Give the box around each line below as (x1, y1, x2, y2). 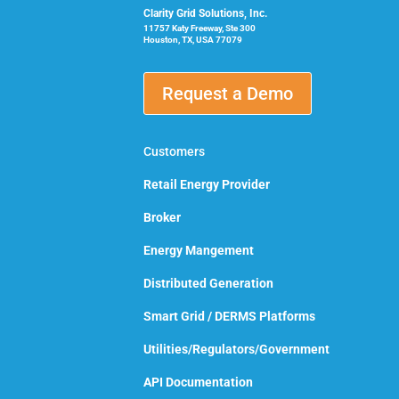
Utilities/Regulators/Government (143, 341, 330, 356)
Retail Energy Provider (143, 176, 270, 191)
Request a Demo (162, 82, 293, 104)
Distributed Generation (143, 275, 273, 290)
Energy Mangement (143, 242, 254, 257)
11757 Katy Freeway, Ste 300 (143, 22, 256, 33)
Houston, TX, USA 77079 (143, 34, 242, 45)
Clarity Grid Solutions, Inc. (143, 6, 267, 20)
